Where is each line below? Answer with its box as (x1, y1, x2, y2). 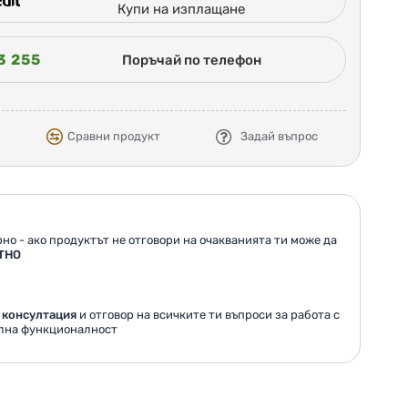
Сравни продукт (67, 129, 161, 144)
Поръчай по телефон (121, 51, 261, 68)
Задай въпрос (240, 129, 319, 144)
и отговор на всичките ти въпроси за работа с (76, 308, 340, 322)
